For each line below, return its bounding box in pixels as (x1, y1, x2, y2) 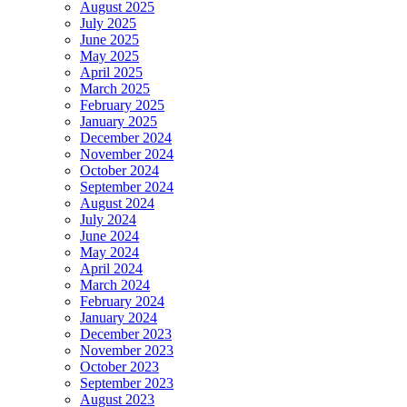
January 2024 (80, 310, 157, 326)
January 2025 (80, 114, 157, 130)
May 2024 (80, 244, 139, 261)
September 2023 (80, 375, 174, 392)
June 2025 (80, 32, 139, 48)
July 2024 (80, 212, 136, 228)
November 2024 (80, 146, 174, 163)
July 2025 (80, 15, 136, 32)
